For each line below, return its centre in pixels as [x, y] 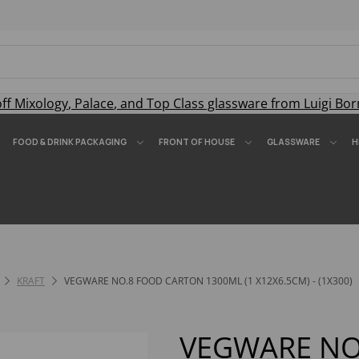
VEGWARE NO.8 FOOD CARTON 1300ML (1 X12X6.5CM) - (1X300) [207, 281]
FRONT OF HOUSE [197, 142]
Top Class [175, 103]
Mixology [41, 103]
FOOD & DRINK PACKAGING [70, 142]
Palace [94, 103]
